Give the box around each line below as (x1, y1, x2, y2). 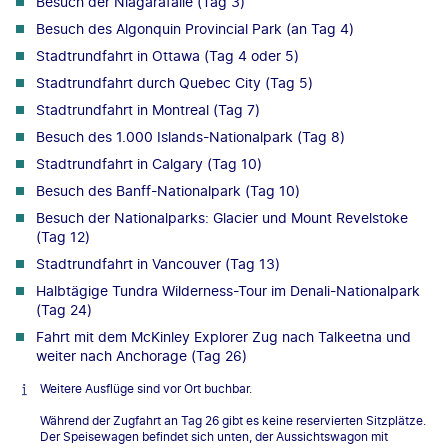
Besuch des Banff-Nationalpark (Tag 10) (36, 181, 300, 199)
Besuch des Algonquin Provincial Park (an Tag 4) (36, 19, 354, 37)
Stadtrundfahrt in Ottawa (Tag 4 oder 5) (36, 46, 299, 64)
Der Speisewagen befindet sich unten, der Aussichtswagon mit (40, 428, 388, 444)
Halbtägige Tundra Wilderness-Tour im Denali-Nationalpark (36, 281, 420, 299)
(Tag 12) (36, 227, 90, 245)
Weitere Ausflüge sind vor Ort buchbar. (40, 380, 252, 396)
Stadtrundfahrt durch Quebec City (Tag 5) (36, 73, 313, 91)
